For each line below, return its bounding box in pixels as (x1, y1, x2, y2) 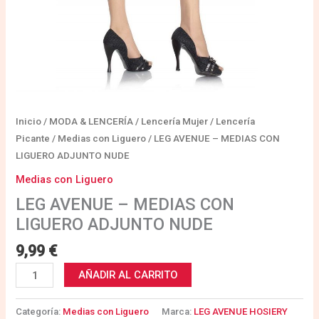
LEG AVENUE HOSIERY (194, 306, 288, 318)
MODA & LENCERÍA (49, 116, 134, 127)
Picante (16, 133, 51, 145)
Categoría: (16, 306, 63, 318)
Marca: (162, 306, 194, 318)
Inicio (16, 116, 42, 127)
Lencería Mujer (141, 116, 209, 127)
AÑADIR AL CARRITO (78, 268, 177, 282)
